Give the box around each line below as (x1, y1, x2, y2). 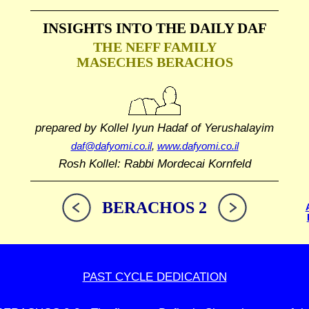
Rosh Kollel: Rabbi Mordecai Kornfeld (58, 157, 251, 170)
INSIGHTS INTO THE (42, 20, 186, 37)
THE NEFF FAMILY (92, 39, 217, 54)
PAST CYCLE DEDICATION (82, 270, 227, 283)
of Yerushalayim (188, 121, 274, 134)
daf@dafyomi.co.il (70, 139, 152, 152)
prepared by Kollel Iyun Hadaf (35, 121, 188, 134)
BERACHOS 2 (102, 199, 207, 217)
